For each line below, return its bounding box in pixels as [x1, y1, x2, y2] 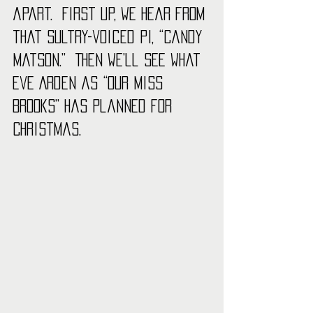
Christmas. [13, 122, 86, 136]
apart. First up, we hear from [13, 7, 210, 21]
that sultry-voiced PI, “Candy [13, 30, 208, 44]
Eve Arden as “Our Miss [13, 76, 168, 90]
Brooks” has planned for [13, 99, 177, 113]
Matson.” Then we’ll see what [13, 53, 205, 67]
